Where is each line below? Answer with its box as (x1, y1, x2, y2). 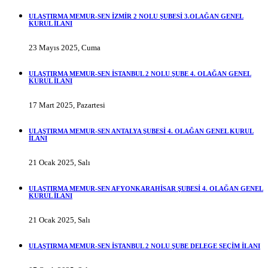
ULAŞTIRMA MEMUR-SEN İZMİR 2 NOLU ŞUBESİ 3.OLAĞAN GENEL (29, 13, 243, 20)
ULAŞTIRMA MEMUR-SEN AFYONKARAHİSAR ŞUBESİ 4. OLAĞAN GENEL (29, 184, 263, 192)
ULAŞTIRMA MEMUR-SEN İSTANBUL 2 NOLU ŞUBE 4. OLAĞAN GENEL (29, 70, 251, 77)
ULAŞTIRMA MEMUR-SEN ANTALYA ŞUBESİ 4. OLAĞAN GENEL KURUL (29, 127, 254, 135)
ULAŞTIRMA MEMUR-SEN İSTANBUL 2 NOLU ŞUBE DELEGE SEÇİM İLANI (29, 242, 260, 249)
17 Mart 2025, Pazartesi (29, 100, 105, 109)
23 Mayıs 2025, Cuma (29, 43, 100, 53)
